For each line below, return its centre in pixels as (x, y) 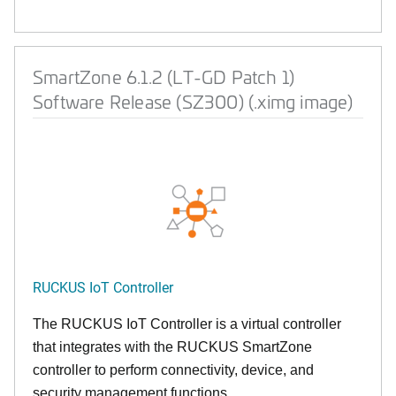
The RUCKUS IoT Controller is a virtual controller (187, 324)
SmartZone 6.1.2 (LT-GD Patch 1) (164, 76)
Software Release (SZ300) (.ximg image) (193, 101)
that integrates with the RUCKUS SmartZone (172, 347)
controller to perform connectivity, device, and (173, 370)
